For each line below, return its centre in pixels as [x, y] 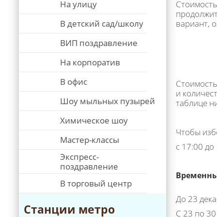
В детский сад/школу [102, 23]
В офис [74, 82]
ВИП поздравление [99, 43]
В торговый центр [96, 183]
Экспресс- [79, 157]
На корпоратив [90, 62]
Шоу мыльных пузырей [108, 101]
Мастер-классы [90, 140]
